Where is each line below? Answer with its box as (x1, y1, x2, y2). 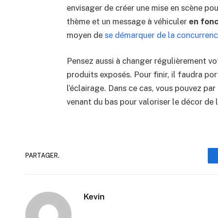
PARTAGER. (25, 152, 59, 160)
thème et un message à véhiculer (66, 16, 189, 26)
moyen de (66, 30, 105, 40)
